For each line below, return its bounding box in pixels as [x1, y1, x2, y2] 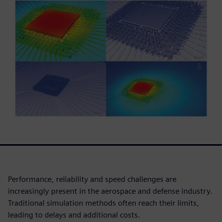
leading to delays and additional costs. [8, 210, 140, 220]
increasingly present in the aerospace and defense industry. [8, 186, 213, 196]
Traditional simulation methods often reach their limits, [8, 198, 199, 208]
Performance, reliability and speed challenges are [8, 174, 176, 184]
